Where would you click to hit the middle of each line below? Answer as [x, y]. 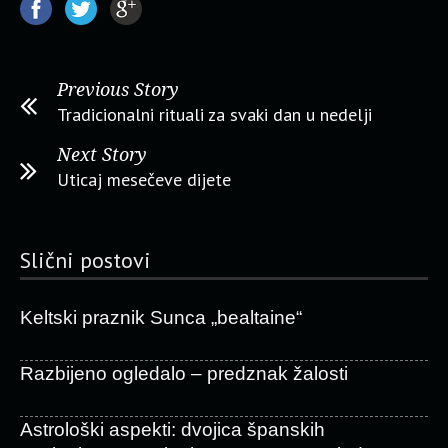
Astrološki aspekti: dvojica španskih [172, 429]
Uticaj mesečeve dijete [144, 179]
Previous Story [118, 89]
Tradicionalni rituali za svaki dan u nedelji [214, 114]
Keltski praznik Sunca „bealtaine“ [161, 317]
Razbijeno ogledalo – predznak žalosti [184, 373]
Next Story [102, 154]
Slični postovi [85, 260]
